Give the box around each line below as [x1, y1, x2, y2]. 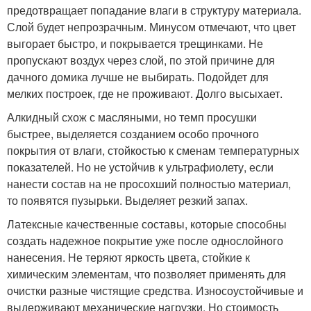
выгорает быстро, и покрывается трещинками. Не [7, 35, 263, 51]
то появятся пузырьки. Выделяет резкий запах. [7, 192, 248, 208]
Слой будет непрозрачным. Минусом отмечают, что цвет [7, 19, 296, 35]
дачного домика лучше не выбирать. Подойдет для [7, 69, 269, 85]
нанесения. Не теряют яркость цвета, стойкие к [7, 249, 250, 265]
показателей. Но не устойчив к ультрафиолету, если [7, 159, 274, 175]
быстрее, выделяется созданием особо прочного [7, 126, 259, 142]
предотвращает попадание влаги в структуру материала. [7, 2, 301, 18]
